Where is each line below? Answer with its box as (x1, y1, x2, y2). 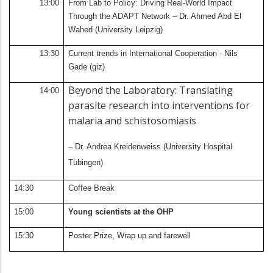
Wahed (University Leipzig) (68, 25, 163, 35)
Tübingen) (68, 158, 104, 168)
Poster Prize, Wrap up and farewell (68, 231, 191, 241)
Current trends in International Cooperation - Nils (68, 49, 238, 58)
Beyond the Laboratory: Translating (68, 83, 233, 97)
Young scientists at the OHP (68, 207, 177, 217)
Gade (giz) (68, 62, 105, 72)
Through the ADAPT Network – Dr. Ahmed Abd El (68, 12, 242, 21)
